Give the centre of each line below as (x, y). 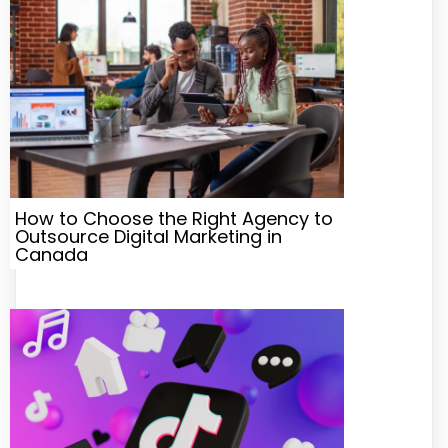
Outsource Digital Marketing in (148, 237)
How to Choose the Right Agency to (174, 219)
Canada (51, 255)
